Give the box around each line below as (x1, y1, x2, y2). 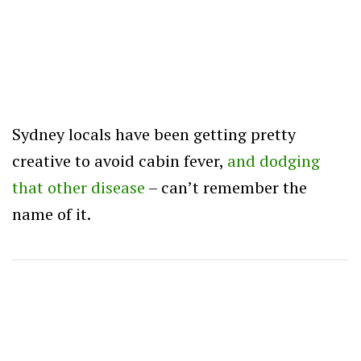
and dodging (227, 149, 320, 172)
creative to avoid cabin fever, (12, 149, 227, 172)
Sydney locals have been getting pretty (12, 122, 296, 145)
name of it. (12, 202, 91, 225)
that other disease (12, 176, 145, 198)
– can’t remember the (145, 176, 307, 198)
